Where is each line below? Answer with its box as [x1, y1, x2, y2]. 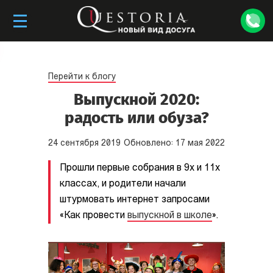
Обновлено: [124, 139, 175, 148]
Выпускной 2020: [74, 90, 199, 109]
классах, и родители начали [60, 179, 186, 189]
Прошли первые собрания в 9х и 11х [60, 163, 220, 173]
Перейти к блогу [48, 73, 116, 82]
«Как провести [60, 211, 127, 221]
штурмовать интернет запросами [60, 195, 210, 205]
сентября [60, 139, 99, 148]
